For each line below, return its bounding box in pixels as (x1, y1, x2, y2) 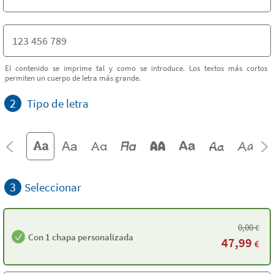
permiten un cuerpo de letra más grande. (5, 73, 141, 83)
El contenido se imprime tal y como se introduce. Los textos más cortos (5, 63, 267, 73)
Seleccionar (24, 180, 81, 194)
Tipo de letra (27, 96, 89, 111)
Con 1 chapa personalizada (28, 231, 133, 243)
